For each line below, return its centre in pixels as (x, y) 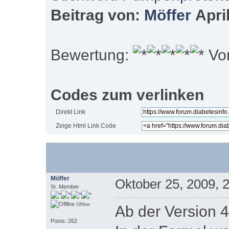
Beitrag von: (97, 15)
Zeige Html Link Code (86, 125)
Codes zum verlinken (127, 94)
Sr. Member (65, 187)
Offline (82, 205)
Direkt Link (71, 112)
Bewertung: (91, 54)
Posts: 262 (64, 221)
